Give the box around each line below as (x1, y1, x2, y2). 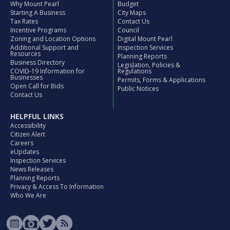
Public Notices (118, 84, 159, 93)
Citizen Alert (10, 129, 46, 139)
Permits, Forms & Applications (118, 75, 206, 84)
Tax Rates (10, 16, 39, 26)
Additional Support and (10, 43, 79, 52)
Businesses (10, 72, 43, 82)
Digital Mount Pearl (118, 34, 173, 43)
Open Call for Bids (10, 81, 64, 90)
